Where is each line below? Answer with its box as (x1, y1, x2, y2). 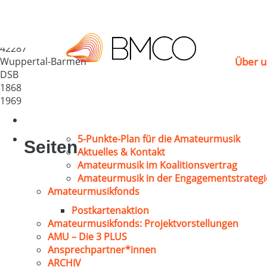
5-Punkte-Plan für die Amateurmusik (77, 132, 240, 145)
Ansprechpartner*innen (48, 243, 156, 256)
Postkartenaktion (72, 204, 149, 217)
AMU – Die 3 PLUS (48, 230, 127, 243)
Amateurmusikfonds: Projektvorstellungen (48, 217, 238, 230)
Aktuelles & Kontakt (77, 145, 165, 159)
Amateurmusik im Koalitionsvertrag (77, 159, 237, 172)
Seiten (24, 137, 77, 157)
